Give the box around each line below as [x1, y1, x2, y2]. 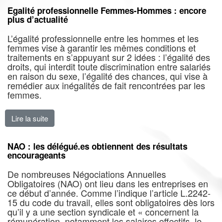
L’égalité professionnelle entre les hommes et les [7, 32, 199, 45]
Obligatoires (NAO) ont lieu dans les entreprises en [7, 177, 208, 190]
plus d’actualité [7, 13, 68, 25]
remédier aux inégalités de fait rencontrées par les [7, 79, 205, 92]
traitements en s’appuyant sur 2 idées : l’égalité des [7, 51, 210, 63]
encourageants [7, 149, 65, 161]
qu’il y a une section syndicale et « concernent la [7, 205, 199, 218]
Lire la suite [11, 113, 48, 123]
